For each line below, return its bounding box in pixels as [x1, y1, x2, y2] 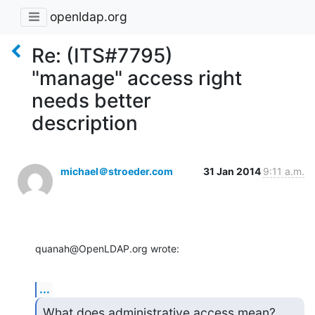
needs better [32, 88, 151, 112]
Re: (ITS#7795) [32, 43, 173, 67]
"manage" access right [32, 65, 242, 90]
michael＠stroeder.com [60, 165, 173, 177]
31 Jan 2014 [203, 165, 263, 177]
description [32, 110, 138, 135]
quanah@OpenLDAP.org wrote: [35, 242, 179, 255]
